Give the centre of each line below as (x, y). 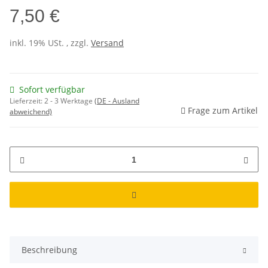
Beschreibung (49, 250)
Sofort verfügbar (52, 90)
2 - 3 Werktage (69, 101)
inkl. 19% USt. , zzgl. (50, 43)
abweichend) (31, 112)
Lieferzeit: (27, 101)
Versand (107, 43)
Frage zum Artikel (223, 111)
